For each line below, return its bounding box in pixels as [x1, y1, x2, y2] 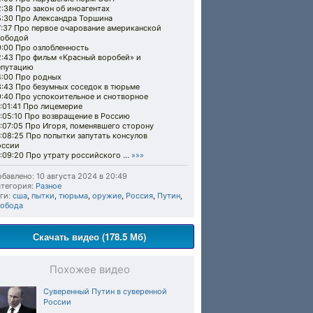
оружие [92, 191, 122, 201]
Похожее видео [49, 263, 130, 276]
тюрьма [59, 191, 88, 201]
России [43, 297, 71, 307]
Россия [126, 191, 153, 201]
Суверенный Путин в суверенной [43, 286, 167, 296]
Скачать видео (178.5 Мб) [33, 230, 146, 243]
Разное [36, 181, 61, 191]
